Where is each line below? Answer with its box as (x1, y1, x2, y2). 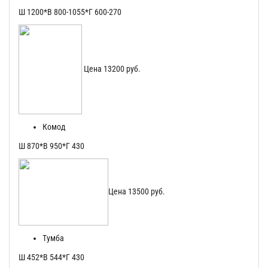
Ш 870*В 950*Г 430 (19, 141, 84, 151)
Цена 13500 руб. (108, 186, 165, 196)
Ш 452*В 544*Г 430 (19, 252, 84, 263)
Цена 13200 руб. (82, 63, 141, 74)
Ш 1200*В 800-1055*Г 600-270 (19, 7, 121, 17)
